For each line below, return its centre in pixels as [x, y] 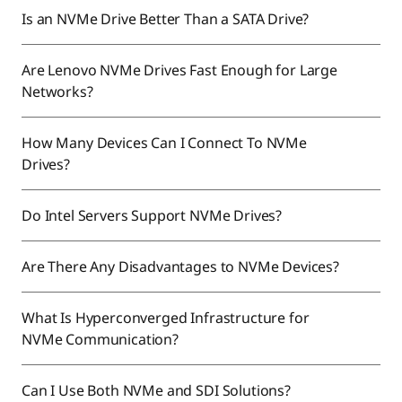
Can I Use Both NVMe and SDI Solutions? [158, 390]
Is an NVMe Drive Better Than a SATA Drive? [167, 19]
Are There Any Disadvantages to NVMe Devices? [182, 267]
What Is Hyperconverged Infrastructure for [166, 318]
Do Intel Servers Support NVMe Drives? [153, 215]
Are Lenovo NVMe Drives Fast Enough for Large [179, 70]
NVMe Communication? [102, 339]
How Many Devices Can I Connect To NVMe [164, 143]
